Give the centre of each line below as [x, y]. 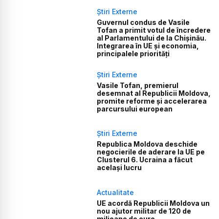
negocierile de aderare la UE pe [151, 152]
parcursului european [135, 109]
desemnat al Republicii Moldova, [154, 93]
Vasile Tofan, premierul [138, 85]
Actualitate [116, 192]
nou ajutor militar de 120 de [144, 211]
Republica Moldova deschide [147, 144]
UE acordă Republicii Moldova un [153, 203]
